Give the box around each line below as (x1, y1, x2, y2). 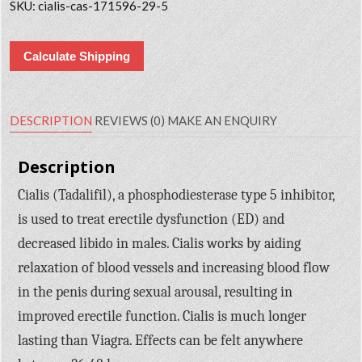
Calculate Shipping (23, 48, 131, 63)
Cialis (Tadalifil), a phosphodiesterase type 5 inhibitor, (18, 186, 335, 204)
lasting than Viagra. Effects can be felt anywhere (18, 331, 304, 349)
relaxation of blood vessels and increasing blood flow (18, 259, 330, 276)
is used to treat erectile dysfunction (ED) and (18, 210, 285, 228)
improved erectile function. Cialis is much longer (18, 307, 307, 325)
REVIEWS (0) (95, 112, 166, 128)
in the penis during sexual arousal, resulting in (18, 283, 293, 301)
